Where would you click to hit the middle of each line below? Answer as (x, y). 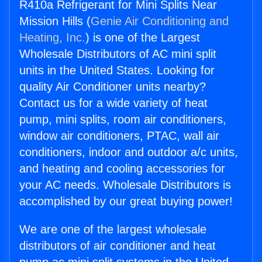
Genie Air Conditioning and (160, 21)
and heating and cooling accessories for (122, 169)
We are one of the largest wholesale (113, 230)
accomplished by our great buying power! (126, 201)
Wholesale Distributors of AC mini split (118, 54)
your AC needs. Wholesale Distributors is (125, 185)
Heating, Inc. (52, 38)
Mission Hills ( (55, 21)
